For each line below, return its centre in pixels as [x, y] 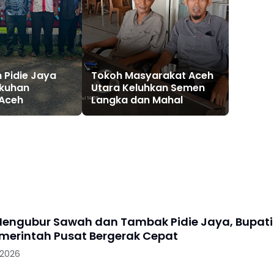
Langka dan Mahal [137, 100]
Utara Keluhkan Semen [148, 88]
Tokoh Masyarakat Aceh [152, 76]
